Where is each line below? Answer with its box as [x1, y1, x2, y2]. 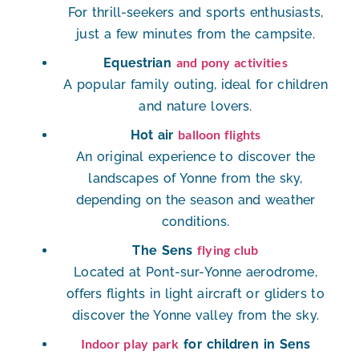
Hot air [130, 127, 179, 143]
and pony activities [175, 54, 288, 71]
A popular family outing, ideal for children [63, 77, 328, 93]
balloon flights [178, 127, 261, 143]
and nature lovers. [139, 99, 252, 115]
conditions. [162, 214, 229, 230]
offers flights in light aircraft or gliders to [67, 286, 325, 302]
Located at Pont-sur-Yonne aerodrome [74, 264, 315, 280]
